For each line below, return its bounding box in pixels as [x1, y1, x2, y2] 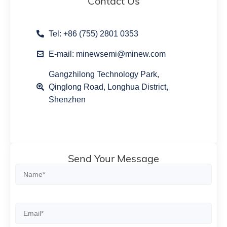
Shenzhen [48, 95, 86, 104]
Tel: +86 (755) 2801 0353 [48, 29, 138, 39]
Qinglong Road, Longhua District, [48, 83, 168, 92]
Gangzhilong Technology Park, [48, 70, 159, 79]
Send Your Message [68, 152, 159, 165]
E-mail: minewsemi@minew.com [48, 50, 166, 59]
